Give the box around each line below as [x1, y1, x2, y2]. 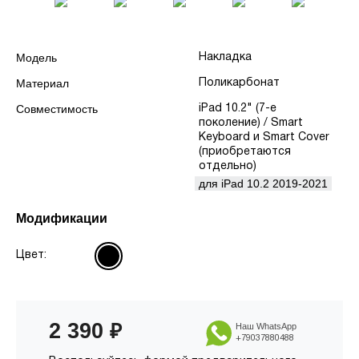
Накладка [199, 52, 252, 63]
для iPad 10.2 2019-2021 [199, 177, 328, 190]
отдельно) [199, 161, 256, 171]
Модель [16, 51, 57, 64]
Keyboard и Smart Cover [199, 132, 329, 143]
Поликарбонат [199, 78, 280, 88]
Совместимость [16, 103, 98, 115]
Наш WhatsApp [236, 321, 297, 331]
